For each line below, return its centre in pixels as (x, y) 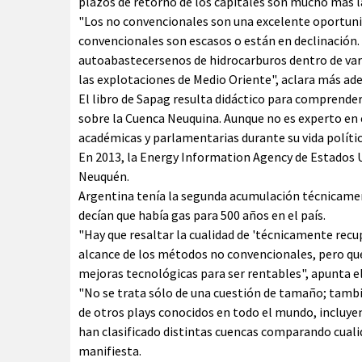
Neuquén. (104, 176)
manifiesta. (110, 351)
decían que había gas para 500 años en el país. (202, 215)
